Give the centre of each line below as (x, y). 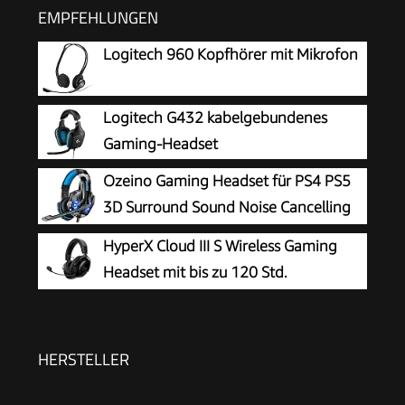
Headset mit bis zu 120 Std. (195, 272)
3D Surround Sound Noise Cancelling (227, 207)
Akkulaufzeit (144, 298)
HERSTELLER (84, 359)
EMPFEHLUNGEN (98, 17)
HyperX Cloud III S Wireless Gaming (220, 245)
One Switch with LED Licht (127, 259)
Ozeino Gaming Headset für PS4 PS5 (227, 180)
